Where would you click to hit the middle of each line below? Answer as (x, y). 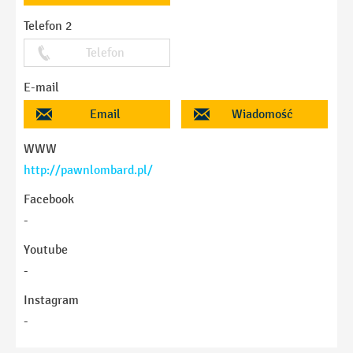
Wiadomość (262, 113)
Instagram (51, 299)
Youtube (46, 249)
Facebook (49, 199)
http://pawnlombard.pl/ (88, 169)
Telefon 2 (48, 25)
